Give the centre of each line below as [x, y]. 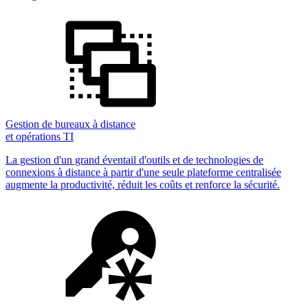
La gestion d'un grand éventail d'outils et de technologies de [134, 160]
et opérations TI [40, 136]
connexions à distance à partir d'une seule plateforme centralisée [143, 172]
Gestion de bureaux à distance [70, 124]
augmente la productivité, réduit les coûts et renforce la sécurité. [143, 185]
